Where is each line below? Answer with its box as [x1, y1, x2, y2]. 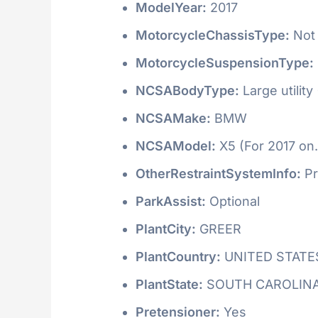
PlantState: [136, 276, 203, 292]
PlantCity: [136, 221, 196, 236]
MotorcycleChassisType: [136, 27, 290, 43]
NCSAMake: [136, 110, 211, 126]
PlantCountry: [136, 248, 221, 264]
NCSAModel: [136, 138, 216, 153]
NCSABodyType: [136, 82, 239, 98]
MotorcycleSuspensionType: [136, 55, 314, 70]
